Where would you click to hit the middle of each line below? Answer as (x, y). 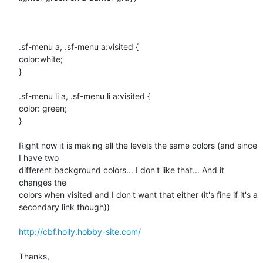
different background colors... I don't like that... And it (122, 170)
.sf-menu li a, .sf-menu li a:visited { (85, 96)
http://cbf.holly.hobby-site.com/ (80, 231)
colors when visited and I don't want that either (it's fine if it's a (138, 194)
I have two (39, 157)
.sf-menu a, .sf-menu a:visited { (79, 46)
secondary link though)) (64, 207)
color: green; (43, 108)
